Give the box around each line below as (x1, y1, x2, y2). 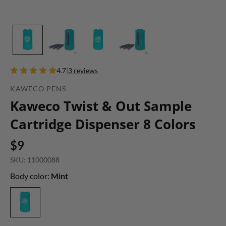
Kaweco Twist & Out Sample (10, 97, 192, 116)
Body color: (10, 171, 51, 181)
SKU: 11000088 (10, 155, 60, 164)
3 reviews (68, 66, 98, 75)
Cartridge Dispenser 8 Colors (10, 115, 196, 134)
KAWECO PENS (10, 84, 66, 93)
